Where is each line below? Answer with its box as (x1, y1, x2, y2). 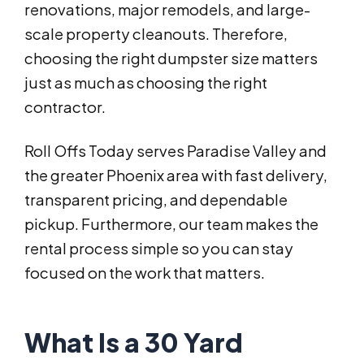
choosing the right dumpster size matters (24, 49, 318, 68)
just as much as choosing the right (24, 73, 267, 93)
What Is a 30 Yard (24, 326, 243, 359)
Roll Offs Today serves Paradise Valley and (24, 141, 327, 161)
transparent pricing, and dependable (24, 190, 288, 210)
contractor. (24, 97, 106, 117)
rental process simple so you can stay (24, 239, 293, 258)
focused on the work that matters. (24, 263, 265, 283)
